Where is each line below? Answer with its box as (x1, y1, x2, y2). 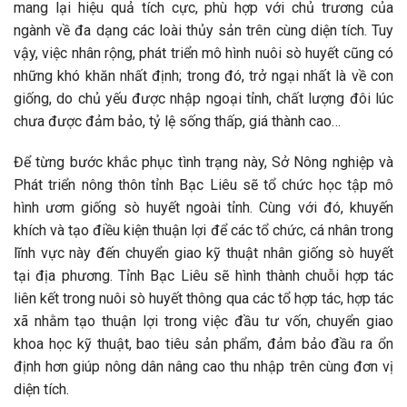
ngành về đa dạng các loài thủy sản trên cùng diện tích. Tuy (14, 21, 393, 39)
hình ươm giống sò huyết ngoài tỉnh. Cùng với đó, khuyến (14, 199, 393, 217)
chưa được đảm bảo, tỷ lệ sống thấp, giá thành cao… (14, 112, 341, 130)
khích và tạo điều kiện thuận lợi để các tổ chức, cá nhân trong (14, 222, 393, 240)
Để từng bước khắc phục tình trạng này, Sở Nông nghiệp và (14, 154, 393, 172)
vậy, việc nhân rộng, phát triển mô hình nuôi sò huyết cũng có (14, 44, 393, 62)
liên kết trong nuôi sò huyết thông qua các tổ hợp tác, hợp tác (14, 290, 393, 308)
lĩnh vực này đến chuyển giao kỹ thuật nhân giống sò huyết (14, 244, 393, 263)
